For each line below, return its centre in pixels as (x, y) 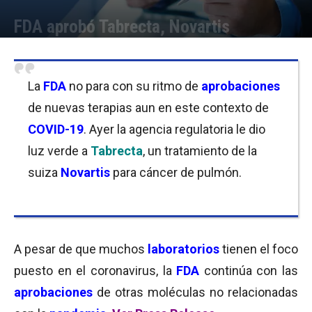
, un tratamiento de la (200, 151)
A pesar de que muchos (81, 249)
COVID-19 (56, 129)
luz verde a (59, 151)
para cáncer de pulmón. (176, 172)
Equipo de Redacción (71, 48)
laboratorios (184, 249)
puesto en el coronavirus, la (95, 271)
